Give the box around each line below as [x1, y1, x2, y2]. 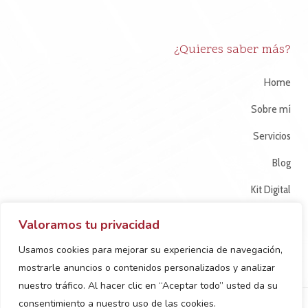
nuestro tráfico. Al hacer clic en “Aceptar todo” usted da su [19, 279, 278, 292]
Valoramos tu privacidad [19, 217, 159, 233]
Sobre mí [251, 102, 291, 115]
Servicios [253, 129, 291, 142]
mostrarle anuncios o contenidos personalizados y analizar [19, 261, 275, 274]
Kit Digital [250, 182, 291, 196]
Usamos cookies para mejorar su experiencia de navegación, [19, 243, 283, 256]
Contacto [253, 209, 291, 223]
